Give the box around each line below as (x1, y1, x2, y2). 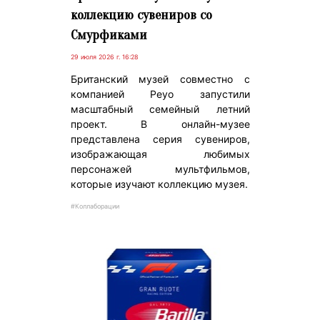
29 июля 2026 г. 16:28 (70, 53, 139, 61)
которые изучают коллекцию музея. (70, 178, 248, 191)
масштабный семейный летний (70, 103, 250, 116)
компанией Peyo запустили (70, 88, 250, 101)
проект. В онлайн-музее (70, 118, 250, 131)
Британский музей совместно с (70, 73, 250, 86)
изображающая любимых (70, 148, 250, 161)
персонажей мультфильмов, (70, 163, 250, 176)
